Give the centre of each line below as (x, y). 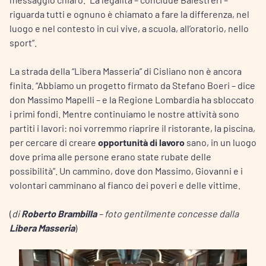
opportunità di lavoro (141, 142)
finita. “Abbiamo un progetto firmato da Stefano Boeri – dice (132, 85)
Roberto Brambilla (59, 213)
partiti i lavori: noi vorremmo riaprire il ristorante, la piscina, (132, 128)
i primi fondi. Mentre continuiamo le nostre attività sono (124, 113)
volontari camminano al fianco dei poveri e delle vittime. (125, 185)
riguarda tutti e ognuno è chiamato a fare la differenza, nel (129, 14)
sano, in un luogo (221, 142)
